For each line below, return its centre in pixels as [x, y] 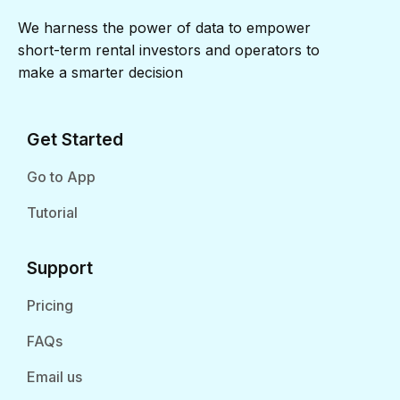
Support [60, 268]
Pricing [50, 306]
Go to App [61, 177]
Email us [54, 377]
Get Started [75, 140]
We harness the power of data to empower [164, 28]
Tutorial [52, 213]
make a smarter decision [100, 73]
